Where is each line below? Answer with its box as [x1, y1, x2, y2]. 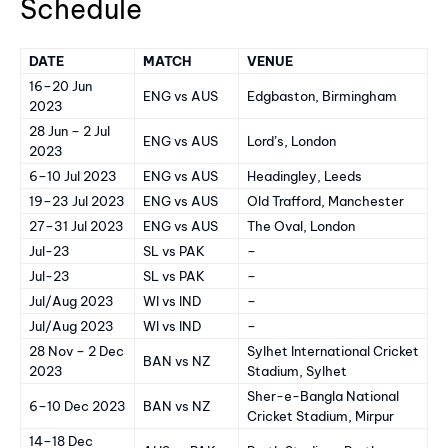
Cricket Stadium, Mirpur [247, 407, 394, 424]
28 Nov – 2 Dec [29, 342, 124, 359]
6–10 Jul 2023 [29, 167, 117, 184]
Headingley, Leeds [247, 167, 362, 184]
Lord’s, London [247, 132, 336, 149]
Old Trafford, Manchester [247, 192, 404, 209]
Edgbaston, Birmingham [247, 87, 397, 104]
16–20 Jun [29, 77, 92, 94]
